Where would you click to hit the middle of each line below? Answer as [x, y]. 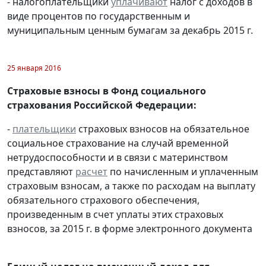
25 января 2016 [34, 68]
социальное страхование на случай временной [118, 143]
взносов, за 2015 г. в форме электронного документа [130, 229]
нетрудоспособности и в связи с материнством [118, 158]
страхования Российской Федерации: [102, 105]
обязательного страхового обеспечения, [103, 200]
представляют [41, 172]
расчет [91, 172]
